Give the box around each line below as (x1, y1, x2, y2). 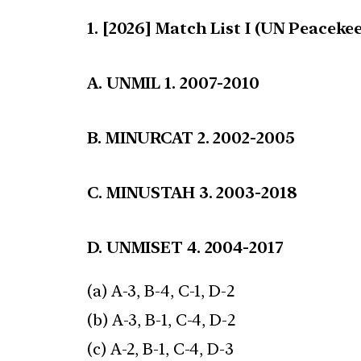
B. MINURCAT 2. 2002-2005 (87, 128, 295, 148)
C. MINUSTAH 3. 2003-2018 (87, 183, 297, 203)
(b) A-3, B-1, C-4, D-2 (87, 310, 235, 330)
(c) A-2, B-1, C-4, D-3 (87, 339, 234, 359)
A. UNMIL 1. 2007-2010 (87, 73, 259, 93)
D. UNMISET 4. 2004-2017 (87, 238, 284, 258)
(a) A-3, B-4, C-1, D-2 (87, 281, 234, 301)
